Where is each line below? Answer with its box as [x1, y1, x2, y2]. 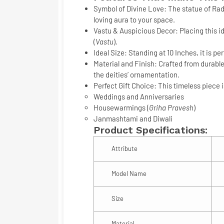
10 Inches [167, 48, 196, 57]
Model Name [111, 169, 146, 177]
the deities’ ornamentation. [93, 70, 179, 79]
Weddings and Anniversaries [93, 92, 184, 101]
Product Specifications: [93, 124, 207, 136]
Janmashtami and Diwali [93, 114, 172, 123]
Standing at [127, 48, 167, 57]
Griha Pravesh [149, 103, 193, 112]
